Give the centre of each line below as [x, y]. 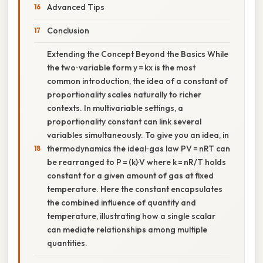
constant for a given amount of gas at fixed [130, 175]
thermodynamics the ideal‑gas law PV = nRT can [139, 148]
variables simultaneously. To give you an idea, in [138, 135]
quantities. [67, 243]
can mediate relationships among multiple [127, 229]
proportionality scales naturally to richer [124, 94]
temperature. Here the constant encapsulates [135, 189]
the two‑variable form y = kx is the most [121, 67]
